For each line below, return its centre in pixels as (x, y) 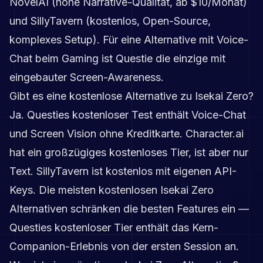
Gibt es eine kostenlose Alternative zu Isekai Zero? (131, 96)
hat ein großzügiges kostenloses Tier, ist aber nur (129, 152)
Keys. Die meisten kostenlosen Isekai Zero (112, 190)
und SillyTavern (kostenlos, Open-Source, (110, 21)
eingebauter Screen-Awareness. (87, 77)
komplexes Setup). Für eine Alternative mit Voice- (129, 39)
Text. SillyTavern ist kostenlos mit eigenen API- (123, 171)
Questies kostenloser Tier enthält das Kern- (114, 227)
